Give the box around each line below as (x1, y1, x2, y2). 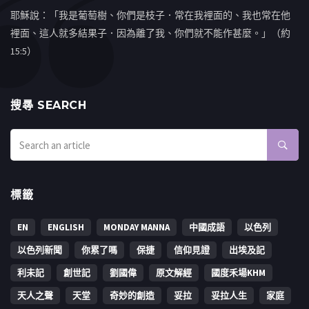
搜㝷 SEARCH (10, 99, 87, 112)
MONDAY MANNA (103, 221, 170, 234)
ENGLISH (48, 221, 84, 234)
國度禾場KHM (211, 267, 266, 279)
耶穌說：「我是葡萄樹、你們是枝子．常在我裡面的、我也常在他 (10, 9, 290, 22)
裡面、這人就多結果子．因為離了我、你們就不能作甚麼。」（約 (10, 27, 290, 40)
